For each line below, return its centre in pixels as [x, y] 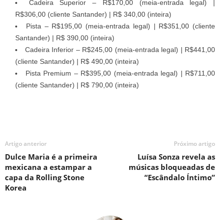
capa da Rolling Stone [45, 177]
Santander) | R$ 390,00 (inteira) [65, 38]
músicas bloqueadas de [172, 167]
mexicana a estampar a [48, 167]
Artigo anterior [26, 143]
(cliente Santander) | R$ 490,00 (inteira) [77, 61]
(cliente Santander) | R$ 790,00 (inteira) [77, 85]
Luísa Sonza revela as [176, 156]
